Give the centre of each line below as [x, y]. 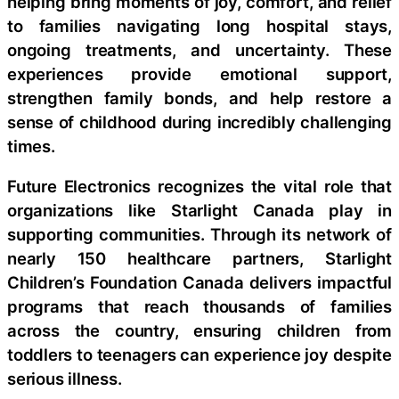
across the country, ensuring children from [199, 331]
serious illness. [65, 379]
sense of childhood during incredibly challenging [199, 122]
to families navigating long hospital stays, [199, 25]
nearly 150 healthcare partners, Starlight [199, 259]
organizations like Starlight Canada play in [199, 211]
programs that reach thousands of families [199, 307]
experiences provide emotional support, [199, 73]
